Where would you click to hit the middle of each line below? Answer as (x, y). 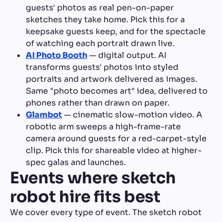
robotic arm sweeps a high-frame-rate (103, 126)
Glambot (44, 114)
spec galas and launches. (76, 162)
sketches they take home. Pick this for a (105, 19)
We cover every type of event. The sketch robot (106, 212)
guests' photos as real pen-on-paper (100, 7)
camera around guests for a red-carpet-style (116, 138)
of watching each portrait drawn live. (100, 43)
